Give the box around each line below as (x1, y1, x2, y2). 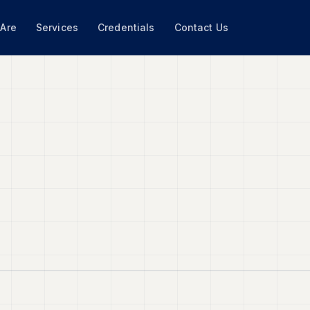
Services (35, 21, 79, 33)
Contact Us (174, 21, 228, 33)
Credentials (98, 21, 155, 33)
